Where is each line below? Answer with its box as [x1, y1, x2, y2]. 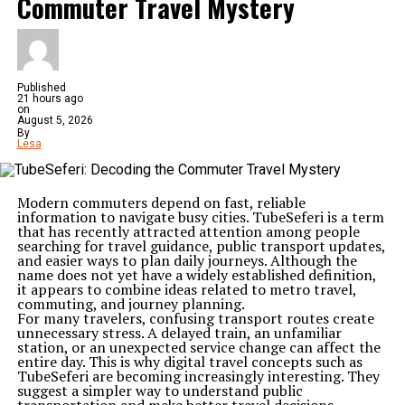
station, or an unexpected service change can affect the [16, 337, 381, 357]
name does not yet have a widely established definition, [16, 265, 376, 285]
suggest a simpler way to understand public [16, 381, 303, 400]
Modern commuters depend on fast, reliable [16, 193, 306, 212]
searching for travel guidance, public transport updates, [16, 236, 385, 256]
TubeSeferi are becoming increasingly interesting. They [16, 366, 380, 386]
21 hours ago [16, 92, 83, 105]
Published [16, 81, 66, 94]
